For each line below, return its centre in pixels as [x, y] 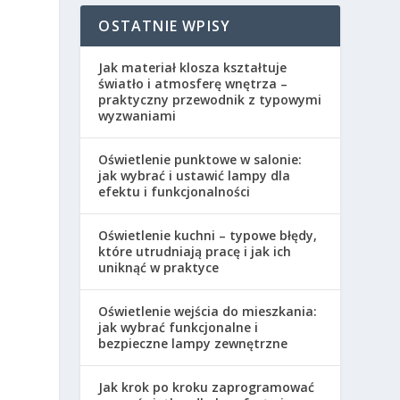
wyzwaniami [137, 115]
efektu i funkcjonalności [175, 191]
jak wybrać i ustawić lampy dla [195, 175]
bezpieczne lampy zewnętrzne [193, 343]
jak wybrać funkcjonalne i [179, 327]
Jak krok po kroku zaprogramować [207, 387]
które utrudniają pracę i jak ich [195, 251]
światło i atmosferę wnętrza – [193, 83]
